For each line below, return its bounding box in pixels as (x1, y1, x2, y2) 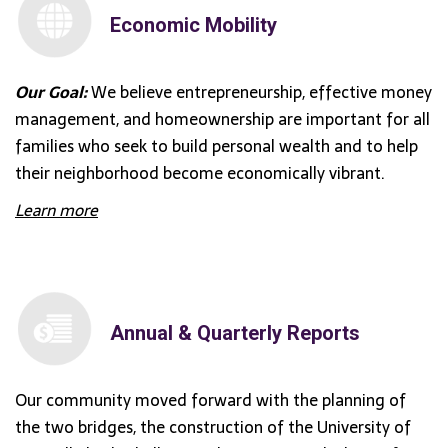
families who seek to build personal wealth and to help (15, 132, 418, 159)
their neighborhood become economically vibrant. (15, 159, 385, 186)
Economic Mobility (110, 12, 277, 37)
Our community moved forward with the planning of (15, 386, 406, 413)
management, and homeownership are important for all (15, 105, 430, 132)
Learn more (15, 196, 98, 223)
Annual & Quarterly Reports (110, 320, 360, 345)
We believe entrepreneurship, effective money (87, 78, 432, 105)
